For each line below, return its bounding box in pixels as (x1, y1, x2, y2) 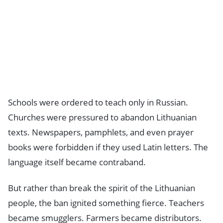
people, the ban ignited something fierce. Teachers (8, 197, 204, 209)
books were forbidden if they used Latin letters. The (8, 141, 208, 153)
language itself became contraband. (8, 156, 146, 168)
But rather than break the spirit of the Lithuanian (8, 182, 195, 194)
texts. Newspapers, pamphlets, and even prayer (8, 126, 194, 138)
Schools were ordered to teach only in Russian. (8, 97, 188, 109)
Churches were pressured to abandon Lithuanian (8, 111, 197, 123)
